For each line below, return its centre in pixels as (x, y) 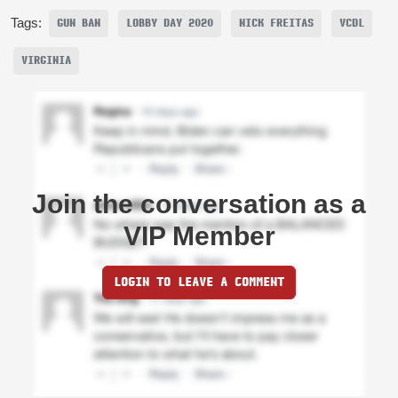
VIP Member (199, 235)
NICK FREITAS (276, 23)
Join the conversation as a (199, 203)
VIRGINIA (46, 60)
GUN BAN (79, 23)
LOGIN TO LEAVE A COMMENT (199, 282)
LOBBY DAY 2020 (170, 23)
